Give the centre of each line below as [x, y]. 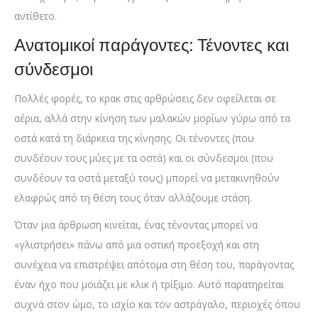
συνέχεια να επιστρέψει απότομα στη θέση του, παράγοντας [154, 264]
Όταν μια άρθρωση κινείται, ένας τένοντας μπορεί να [136, 224]
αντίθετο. [35, 16]
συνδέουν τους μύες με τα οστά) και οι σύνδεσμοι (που [144, 158]
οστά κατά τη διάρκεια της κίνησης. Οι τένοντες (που [134, 138]
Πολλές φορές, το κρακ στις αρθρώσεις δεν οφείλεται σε [145, 98]
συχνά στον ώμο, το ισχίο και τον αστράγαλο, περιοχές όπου [157, 304]
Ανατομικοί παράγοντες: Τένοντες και [152, 45]
